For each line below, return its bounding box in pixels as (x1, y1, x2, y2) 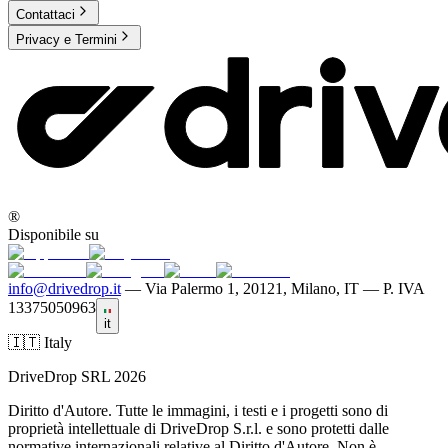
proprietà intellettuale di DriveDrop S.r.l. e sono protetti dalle (8, 420, 389, 438)
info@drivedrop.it (8, 280, 121, 298)
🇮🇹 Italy (8, 334, 72, 352)
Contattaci (16, 7, 75, 23)
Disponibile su (8, 226, 99, 244)
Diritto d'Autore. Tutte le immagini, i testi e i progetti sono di (8, 402, 388, 420)
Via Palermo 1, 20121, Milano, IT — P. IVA (145, 280, 424, 298)
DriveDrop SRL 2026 (8, 368, 146, 386)
